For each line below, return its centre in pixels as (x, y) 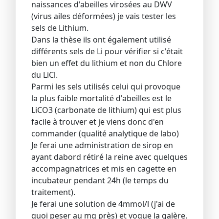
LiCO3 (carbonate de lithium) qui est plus (106, 110)
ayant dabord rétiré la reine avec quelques (109, 157)
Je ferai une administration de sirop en (102, 145)
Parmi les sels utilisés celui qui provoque (106, 86)
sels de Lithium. (60, 28)
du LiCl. (44, 75)
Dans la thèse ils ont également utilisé (101, 39)
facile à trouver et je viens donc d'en (98, 121)
